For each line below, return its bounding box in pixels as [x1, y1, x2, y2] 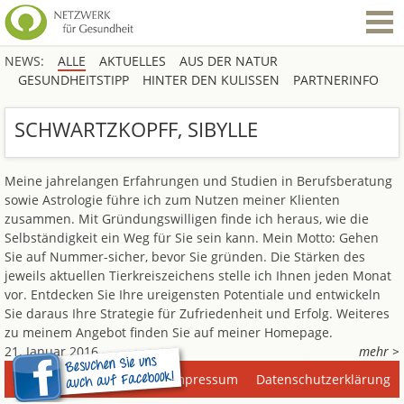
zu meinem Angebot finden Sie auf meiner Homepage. [5, 324, 333, 341]
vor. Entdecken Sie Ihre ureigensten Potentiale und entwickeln [5, 286, 381, 303]
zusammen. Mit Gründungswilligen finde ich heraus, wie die [5, 210, 369, 227]
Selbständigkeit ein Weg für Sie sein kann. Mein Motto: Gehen [5, 229, 379, 246]
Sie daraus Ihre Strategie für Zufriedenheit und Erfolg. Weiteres [5, 305, 390, 322]
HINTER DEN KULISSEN [142, 71, 280, 88]
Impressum [170, 371, 238, 388]
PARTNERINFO [293, 71, 379, 88]
